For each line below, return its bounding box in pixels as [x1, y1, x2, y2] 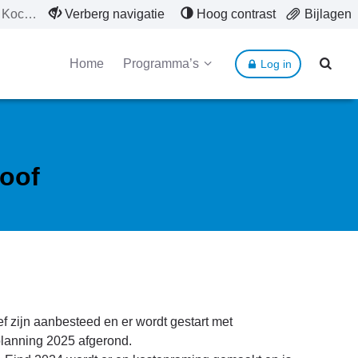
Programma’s [122, 57, 199, 70]
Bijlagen [304, 7, 352, 21]
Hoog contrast [197, 7, 276, 21]
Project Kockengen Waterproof [23, 7, 37, 21]
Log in [260, 58, 292, 70]
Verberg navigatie [65, 7, 165, 21]
